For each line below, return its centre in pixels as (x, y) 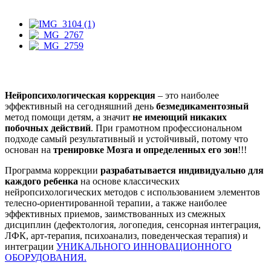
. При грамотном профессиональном (166, 128)
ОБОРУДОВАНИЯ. (46, 257)
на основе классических (129, 181)
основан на (29, 149)
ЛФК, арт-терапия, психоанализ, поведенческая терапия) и (126, 235)
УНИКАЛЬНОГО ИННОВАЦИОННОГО (144, 246)
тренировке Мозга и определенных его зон (145, 149)
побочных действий (48, 128)
